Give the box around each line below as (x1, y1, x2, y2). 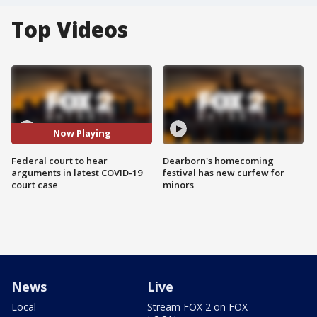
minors (163, 178, 194, 191)
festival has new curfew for (163, 166, 284, 179)
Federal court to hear (11, 154, 108, 167)
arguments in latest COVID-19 (11, 166, 142, 179)
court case (11, 178, 58, 191)
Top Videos (11, 15, 128, 44)
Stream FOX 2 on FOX (147, 299, 248, 313)
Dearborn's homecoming (163, 154, 274, 167)
